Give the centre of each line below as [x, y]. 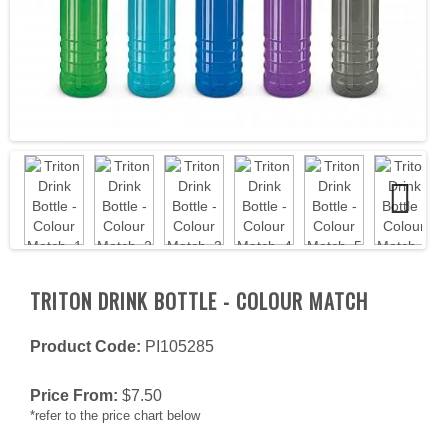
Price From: [76, 396]
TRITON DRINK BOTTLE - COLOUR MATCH [199, 300]
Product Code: [85, 347]
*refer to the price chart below [115, 416]
